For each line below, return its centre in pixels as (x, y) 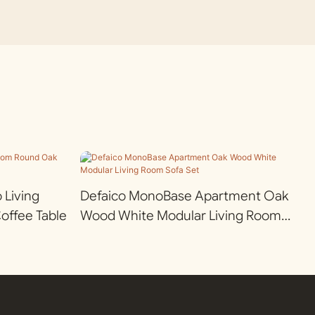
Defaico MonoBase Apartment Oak (184, 195)
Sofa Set (104, 235)
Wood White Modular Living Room (180, 215)
